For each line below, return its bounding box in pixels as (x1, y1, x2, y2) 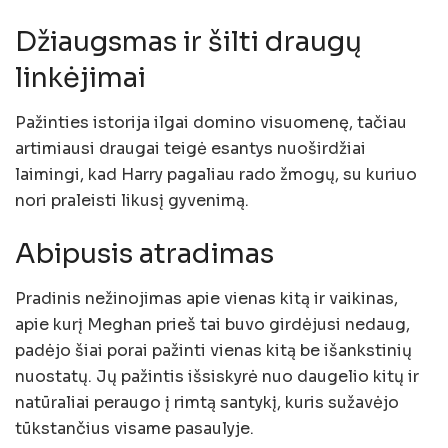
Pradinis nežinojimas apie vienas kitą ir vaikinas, (15, 287, 398, 309)
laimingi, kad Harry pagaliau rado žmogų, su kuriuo (15, 163, 417, 185)
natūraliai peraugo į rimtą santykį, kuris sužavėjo (15, 391, 399, 413)
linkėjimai (15, 60, 146, 95)
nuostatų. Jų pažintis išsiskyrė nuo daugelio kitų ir (15, 365, 419, 387)
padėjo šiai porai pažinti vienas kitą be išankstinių (15, 339, 412, 361)
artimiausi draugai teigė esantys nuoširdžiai (15, 137, 366, 159)
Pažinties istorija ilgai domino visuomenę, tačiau (15, 111, 407, 133)
